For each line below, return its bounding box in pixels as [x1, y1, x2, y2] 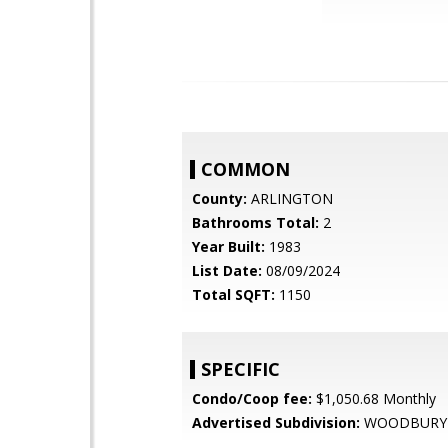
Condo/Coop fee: [192, 389, 312, 408]
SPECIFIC [201, 357, 280, 381]
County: [192, 189, 247, 208]
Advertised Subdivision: [192, 413, 360, 432]
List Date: [192, 261, 262, 280]
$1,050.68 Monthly [312, 389, 436, 408]
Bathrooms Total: [192, 213, 319, 232]
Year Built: [192, 237, 265, 256]
